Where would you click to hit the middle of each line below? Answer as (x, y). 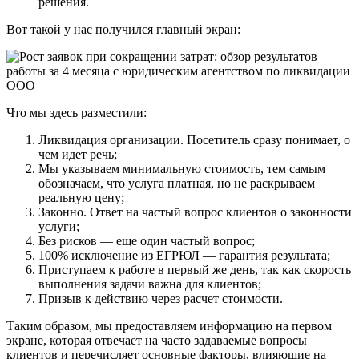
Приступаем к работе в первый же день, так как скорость (195, 269)
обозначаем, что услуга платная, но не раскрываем (177, 183)
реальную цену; (81, 197)
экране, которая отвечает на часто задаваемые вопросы (157, 340)
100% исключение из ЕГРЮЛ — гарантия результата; (184, 255)
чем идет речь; (78, 154)
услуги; (59, 226)
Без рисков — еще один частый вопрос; (147, 240)
